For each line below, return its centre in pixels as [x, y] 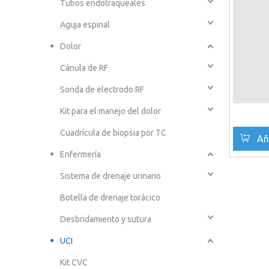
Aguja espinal [85, 25]
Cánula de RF [84, 68]
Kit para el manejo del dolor [110, 111]
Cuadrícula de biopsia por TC [113, 133]
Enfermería [80, 155]
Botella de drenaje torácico [110, 198]
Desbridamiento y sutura [106, 219]
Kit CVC [74, 263]
